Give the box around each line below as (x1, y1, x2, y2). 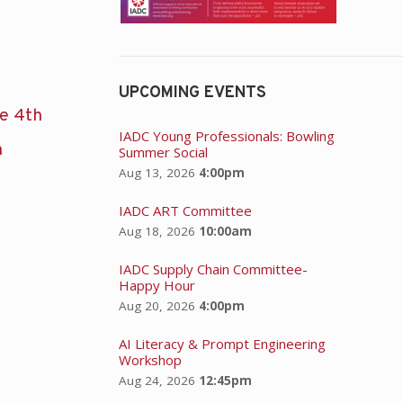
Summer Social (118, 142, 208, 161)
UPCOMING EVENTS (118, 82, 266, 103)
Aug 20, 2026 (118, 297, 195, 314)
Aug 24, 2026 (118, 372, 195, 389)
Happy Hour (118, 275, 195, 294)
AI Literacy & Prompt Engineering (118, 334, 326, 353)
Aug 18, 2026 (118, 222, 195, 239)
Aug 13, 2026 (118, 164, 195, 181)
